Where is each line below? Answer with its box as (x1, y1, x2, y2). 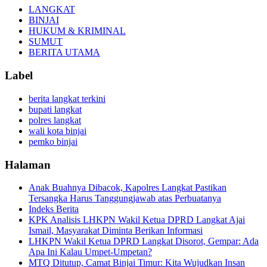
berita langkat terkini (29, 93, 105, 104)
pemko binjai (29, 136, 77, 147)
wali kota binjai (29, 125, 86, 136)
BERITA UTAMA (29, 47, 100, 58)
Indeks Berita (29, 204, 79, 215)
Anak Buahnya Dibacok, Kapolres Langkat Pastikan (29, 182, 226, 193)
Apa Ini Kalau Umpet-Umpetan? (29, 247, 152, 257)
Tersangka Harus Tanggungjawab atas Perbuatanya (29, 193, 221, 204)
